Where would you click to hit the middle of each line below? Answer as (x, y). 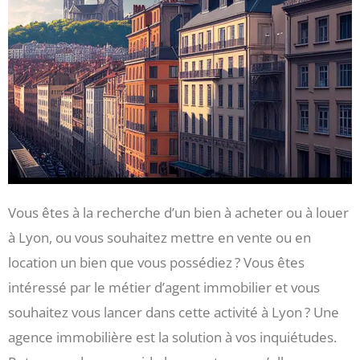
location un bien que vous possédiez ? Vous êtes (156, 263)
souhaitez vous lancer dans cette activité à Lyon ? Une (174, 313)
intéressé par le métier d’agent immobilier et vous (164, 288)
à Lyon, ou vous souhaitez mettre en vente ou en (160, 238)
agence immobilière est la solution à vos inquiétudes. (172, 337)
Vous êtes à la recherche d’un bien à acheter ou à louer (178, 213)
